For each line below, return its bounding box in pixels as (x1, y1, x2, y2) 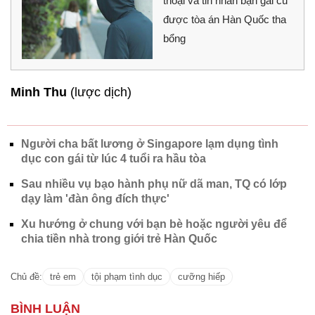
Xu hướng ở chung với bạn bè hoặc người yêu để (21, 217, 287, 230)
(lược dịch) (67, 84, 131, 99)
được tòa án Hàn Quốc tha (162, 13, 286, 25)
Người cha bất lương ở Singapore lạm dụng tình (21, 137, 278, 150)
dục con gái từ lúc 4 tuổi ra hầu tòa (21, 152, 206, 165)
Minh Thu (11, 84, 67, 99)
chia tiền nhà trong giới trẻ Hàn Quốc (21, 232, 217, 245)
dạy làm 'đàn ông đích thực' (21, 192, 169, 205)
